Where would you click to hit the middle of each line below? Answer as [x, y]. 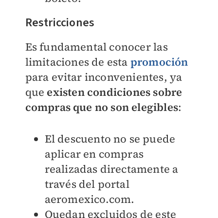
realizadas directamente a [111, 169]
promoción [159, 62]
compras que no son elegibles [102, 107]
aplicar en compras [94, 154]
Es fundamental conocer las [96, 47]
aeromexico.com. [90, 199]
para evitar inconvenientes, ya [104, 77]
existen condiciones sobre [113, 92]
